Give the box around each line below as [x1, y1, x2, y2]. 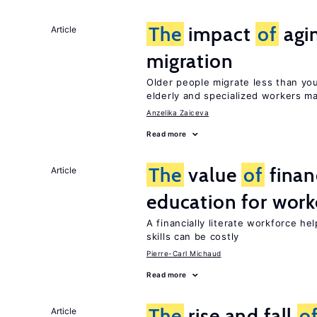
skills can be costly [146, 231, 239, 242]
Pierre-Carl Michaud [146, 249, 221, 258]
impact [183, 22, 256, 46]
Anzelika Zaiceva [146, 108, 209, 117]
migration [146, 49, 234, 73]
